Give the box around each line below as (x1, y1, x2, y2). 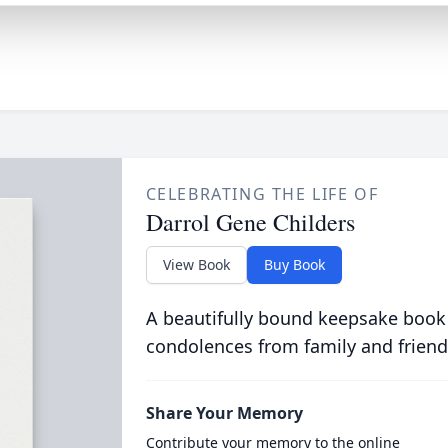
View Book (162, 255, 230, 274)
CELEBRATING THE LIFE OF (145, 183, 379, 205)
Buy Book (263, 255, 325, 274)
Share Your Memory (145, 402, 303, 424)
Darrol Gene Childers (145, 206, 355, 238)
